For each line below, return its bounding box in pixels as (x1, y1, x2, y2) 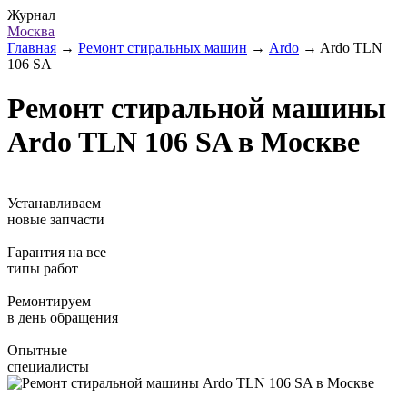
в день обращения (7, 309, 118, 325)
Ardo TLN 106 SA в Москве (7, 125, 360, 159)
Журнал (7, 7, 55, 23)
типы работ (7, 260, 78, 276)
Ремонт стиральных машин (78, 40, 247, 55)
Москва (7, 24, 55, 39)
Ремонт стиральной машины (7, 92, 386, 125)
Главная (7, 40, 56, 55)
